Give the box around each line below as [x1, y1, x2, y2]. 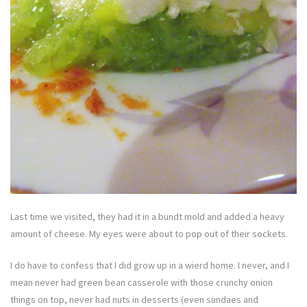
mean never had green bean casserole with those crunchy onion [10, 276, 273, 289]
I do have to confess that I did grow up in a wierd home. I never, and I [10, 259, 289, 272]
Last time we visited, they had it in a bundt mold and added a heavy [10, 210, 284, 223]
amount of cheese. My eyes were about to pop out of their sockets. [10, 228, 288, 241]
